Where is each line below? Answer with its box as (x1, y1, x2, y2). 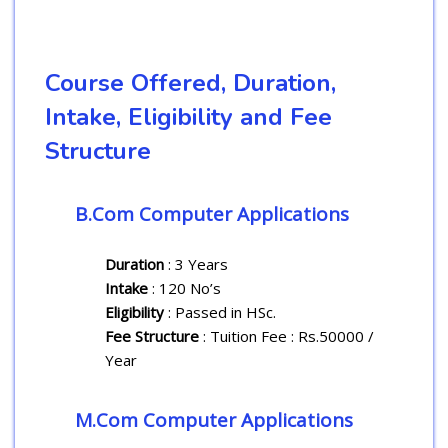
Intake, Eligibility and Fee (45, 100, 332, 133)
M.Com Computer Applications (75, 406, 353, 433)
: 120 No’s (152, 277, 221, 298)
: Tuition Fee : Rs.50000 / (203, 325, 374, 346)
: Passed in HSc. (168, 301, 276, 322)
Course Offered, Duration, (45, 66, 336, 99)
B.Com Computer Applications (75, 200, 349, 227)
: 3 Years (164, 253, 228, 274)
